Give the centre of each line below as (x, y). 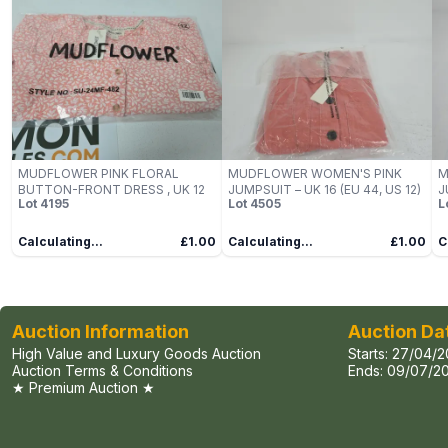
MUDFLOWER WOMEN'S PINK (315, 174)
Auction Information (100, 332)
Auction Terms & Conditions (102, 371)
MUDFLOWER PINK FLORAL (98, 174)
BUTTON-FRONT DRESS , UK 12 (111, 190)
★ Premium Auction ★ (83, 388)
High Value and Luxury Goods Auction (136, 354)
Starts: (370, 354)
